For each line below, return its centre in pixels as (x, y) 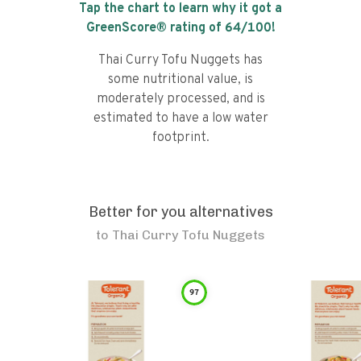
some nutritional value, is (180, 80)
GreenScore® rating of (155, 28)
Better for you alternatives (180, 212)
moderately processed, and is (180, 99)
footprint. (180, 138)
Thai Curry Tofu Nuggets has (180, 60)
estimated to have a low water (180, 118)
